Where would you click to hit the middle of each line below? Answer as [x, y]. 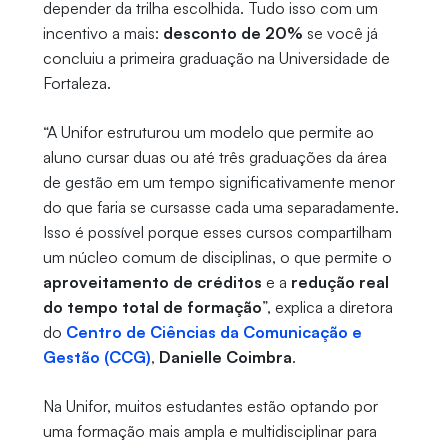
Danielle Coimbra [225, 357]
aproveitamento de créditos [152, 282]
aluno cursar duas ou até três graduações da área [214, 157]
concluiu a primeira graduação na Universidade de [216, 58]
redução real [339, 282]
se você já [340, 33]
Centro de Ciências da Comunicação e [213, 332]
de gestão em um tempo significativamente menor [218, 182]
